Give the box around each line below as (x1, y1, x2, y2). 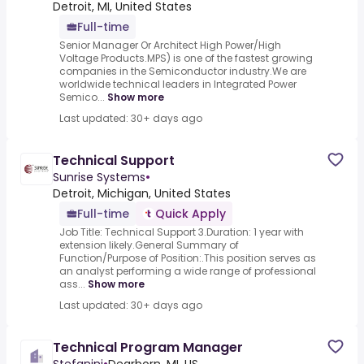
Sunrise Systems (53, 169, 145, 186)
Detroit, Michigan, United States (53, 185, 231, 202)
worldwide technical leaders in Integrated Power (59, 77, 297, 92)
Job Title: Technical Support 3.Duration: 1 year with (59, 225, 304, 240)
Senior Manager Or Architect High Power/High (59, 38, 281, 53)
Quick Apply (155, 206, 226, 223)
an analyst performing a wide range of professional (59, 264, 316, 279)
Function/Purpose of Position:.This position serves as (59, 251, 316, 266)
